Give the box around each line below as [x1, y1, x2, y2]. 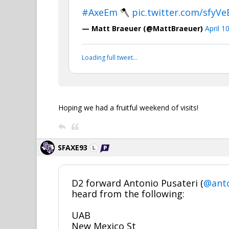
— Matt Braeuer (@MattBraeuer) [82, 24, 205, 33]
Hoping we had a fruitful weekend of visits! [58, 103, 198, 112]
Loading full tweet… [82, 53, 138, 62]
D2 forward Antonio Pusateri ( [72, 177, 203, 189]
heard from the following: [72, 188, 185, 200]
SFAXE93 [58, 143, 87, 152]
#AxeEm [82, 6, 118, 18]
